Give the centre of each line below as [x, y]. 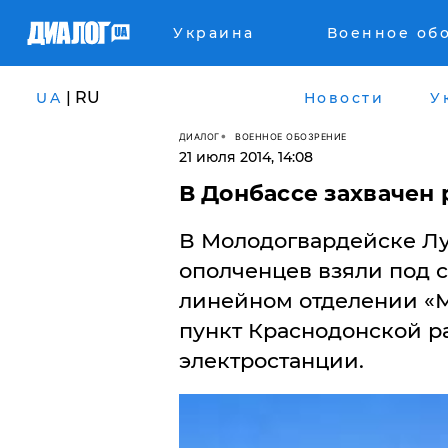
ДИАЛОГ [199, 136]
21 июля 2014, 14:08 [245, 157]
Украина [214, 33]
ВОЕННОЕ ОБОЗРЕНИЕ [291, 136]
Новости [343, 97]
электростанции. [271, 360]
